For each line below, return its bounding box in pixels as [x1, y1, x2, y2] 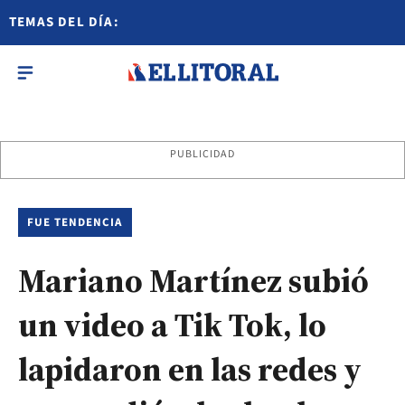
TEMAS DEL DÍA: [9, 13, 119, 32]
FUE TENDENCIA [27, 214, 123, 231]
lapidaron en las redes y [18, 347, 362, 391]
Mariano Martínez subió [18, 259, 369, 303]
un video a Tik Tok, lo [18, 303, 326, 347]
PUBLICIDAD [169, 146, 236, 162]
